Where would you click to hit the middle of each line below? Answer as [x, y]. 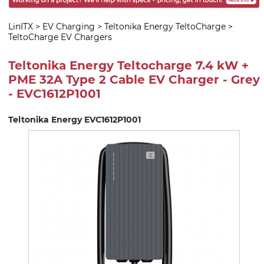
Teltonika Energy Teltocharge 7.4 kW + [128, 66]
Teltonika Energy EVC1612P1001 [75, 119]
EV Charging [69, 26]
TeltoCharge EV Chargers [60, 37]
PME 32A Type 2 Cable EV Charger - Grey [134, 80]
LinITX [21, 26]
